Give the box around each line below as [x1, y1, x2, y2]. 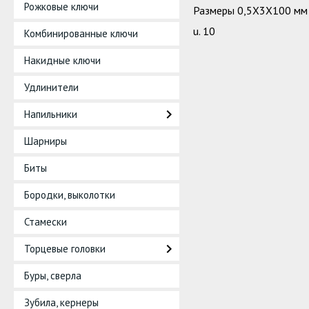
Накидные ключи [24, 54, 101, 67]
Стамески [24, 215, 67, 228]
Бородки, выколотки [24, 188, 115, 201]
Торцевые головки [24, 242, 106, 255]
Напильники [24, 108, 77, 121]
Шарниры [24, 134, 67, 148]
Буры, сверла [24, 269, 81, 282]
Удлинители [24, 81, 79, 94]
